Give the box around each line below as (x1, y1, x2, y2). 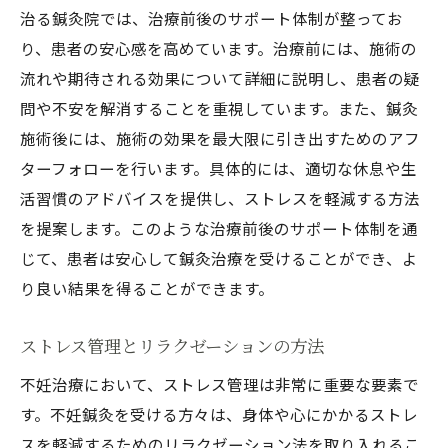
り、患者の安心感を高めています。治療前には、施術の (20, 37, 417, 59)
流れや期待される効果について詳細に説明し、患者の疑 (20, 67, 420, 89)
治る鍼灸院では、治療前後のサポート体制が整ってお (20, 7, 403, 29)
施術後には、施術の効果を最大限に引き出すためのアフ (20, 127, 420, 149)
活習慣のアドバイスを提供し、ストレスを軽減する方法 (20, 187, 420, 209)
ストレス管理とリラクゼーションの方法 (20, 333, 324, 358)
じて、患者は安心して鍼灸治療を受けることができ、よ (20, 247, 418, 269)
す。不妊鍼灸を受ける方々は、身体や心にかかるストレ (20, 403, 418, 425)
